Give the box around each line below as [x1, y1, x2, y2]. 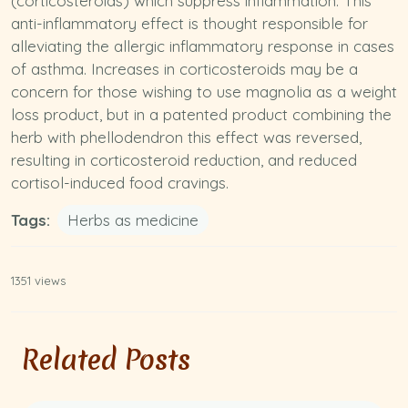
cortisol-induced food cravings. [11, 173, 229, 192]
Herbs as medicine [67, 210, 199, 229]
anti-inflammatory [11, 14, 137, 33]
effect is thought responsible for [137, 14, 368, 33]
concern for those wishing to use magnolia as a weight [11, 82, 397, 101]
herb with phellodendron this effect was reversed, [11, 127, 362, 147]
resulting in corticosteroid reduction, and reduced [11, 150, 357, 169]
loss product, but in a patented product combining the [11, 105, 392, 124]
